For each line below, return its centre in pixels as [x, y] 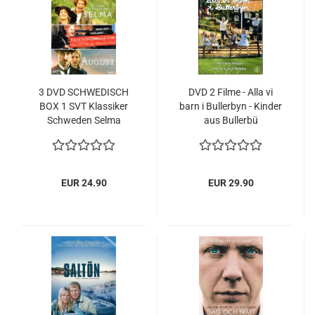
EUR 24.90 [84, 183]
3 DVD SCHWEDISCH [84, 92]
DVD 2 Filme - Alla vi [231, 92]
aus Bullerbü [231, 120]
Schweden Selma [84, 120]
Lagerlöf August [84, 134]
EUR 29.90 [231, 183]
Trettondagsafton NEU [84, 148]
